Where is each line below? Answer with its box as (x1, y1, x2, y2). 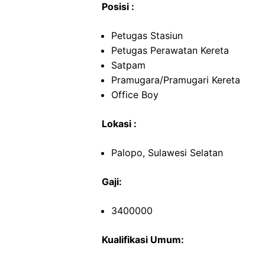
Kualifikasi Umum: (102, 234, 184, 245)
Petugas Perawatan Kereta (111, 44, 229, 56)
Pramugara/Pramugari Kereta (111, 74, 240, 86)
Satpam (111, 59, 146, 71)
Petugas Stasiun (111, 30, 183, 41)
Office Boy (111, 89, 159, 101)
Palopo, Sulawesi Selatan (111, 147, 223, 159)
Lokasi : (102, 118, 137, 130)
